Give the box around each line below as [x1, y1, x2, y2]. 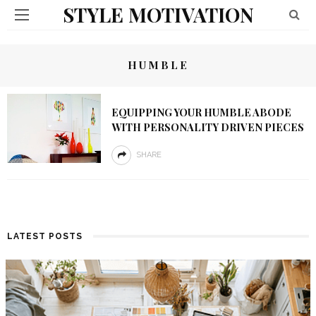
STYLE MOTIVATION [62, 1, 254, 28]
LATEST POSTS [7, 231, 83, 241]
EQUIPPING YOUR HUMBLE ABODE [111, 105, 291, 119]
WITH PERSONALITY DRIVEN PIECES [111, 120, 304, 134]
